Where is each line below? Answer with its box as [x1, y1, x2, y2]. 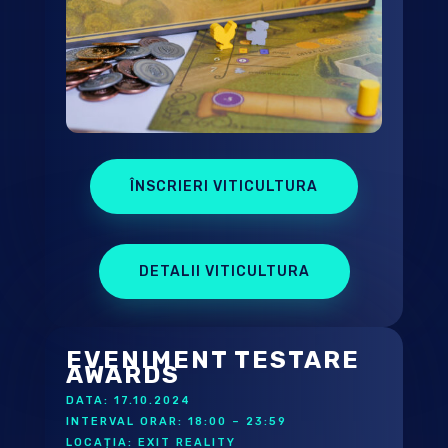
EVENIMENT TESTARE [65, 345, 360, 374]
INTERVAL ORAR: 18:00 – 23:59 [65, 414, 287, 428]
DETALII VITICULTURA [138, 262, 310, 280]
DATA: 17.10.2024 [65, 393, 191, 407]
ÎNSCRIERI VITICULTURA [130, 177, 319, 195]
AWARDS [65, 360, 180, 389]
